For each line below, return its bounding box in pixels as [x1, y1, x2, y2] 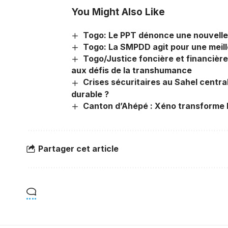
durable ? [71, 89, 109, 99]
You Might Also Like [71, 6, 165, 18]
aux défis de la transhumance [71, 65, 192, 76]
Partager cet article [38, 144, 119, 154]
